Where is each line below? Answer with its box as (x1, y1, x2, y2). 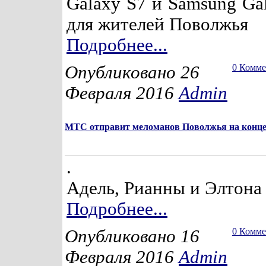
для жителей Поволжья (66, 14, 248, 34)
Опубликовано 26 (65, 62, 199, 83)
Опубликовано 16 (65, 226, 199, 246)
